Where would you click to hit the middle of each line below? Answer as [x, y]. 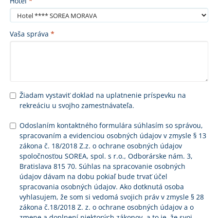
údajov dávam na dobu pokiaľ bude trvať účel [93, 176]
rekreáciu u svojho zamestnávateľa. [77, 105]
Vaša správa [30, 34]
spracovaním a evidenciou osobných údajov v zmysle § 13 [113, 136]
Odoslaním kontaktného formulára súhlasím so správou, [111, 125]
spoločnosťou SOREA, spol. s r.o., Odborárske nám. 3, [106, 156]
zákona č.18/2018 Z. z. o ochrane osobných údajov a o [107, 207]
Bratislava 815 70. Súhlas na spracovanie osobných [102, 166]
